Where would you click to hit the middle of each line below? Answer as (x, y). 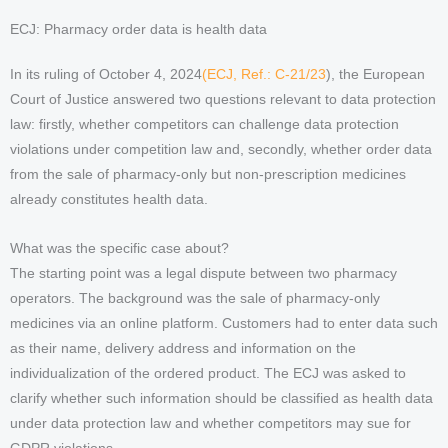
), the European (375, 74)
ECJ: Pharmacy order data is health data (138, 29)
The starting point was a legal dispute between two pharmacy (203, 273)
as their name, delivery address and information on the (183, 348)
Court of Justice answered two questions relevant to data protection (223, 99)
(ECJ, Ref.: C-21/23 (264, 74)
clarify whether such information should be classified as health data (221, 398)
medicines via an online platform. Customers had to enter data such (224, 323)
